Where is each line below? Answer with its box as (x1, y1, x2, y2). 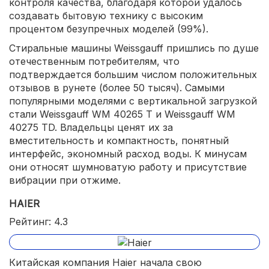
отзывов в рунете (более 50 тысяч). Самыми (9, 82, 225, 94)
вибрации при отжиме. (9, 174, 121, 187)
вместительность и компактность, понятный (9, 134, 229, 147)
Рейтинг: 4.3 (9, 216, 68, 228)
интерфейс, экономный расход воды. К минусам (9, 148, 247, 160)
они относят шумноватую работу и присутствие (9, 161, 247, 174)
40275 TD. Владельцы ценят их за (9, 121, 173, 134)
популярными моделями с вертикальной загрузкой (9, 95, 257, 107)
